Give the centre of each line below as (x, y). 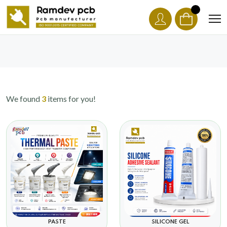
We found (24, 98)
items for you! (71, 98)
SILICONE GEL (170, 222)
